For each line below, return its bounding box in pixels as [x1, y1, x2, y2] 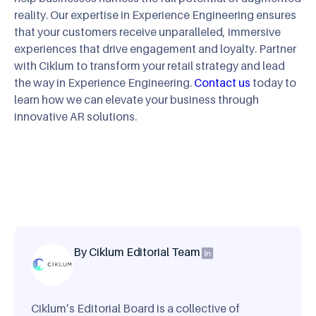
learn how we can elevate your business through [14, 92, 259, 107]
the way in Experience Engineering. [14, 75, 194, 90]
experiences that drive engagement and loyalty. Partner [14, 42, 296, 56]
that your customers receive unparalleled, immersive [14, 25, 281, 39]
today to [250, 75, 296, 90]
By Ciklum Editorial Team [73, 245, 200, 260]
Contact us [194, 75, 250, 90]
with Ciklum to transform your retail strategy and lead [14, 59, 285, 73]
